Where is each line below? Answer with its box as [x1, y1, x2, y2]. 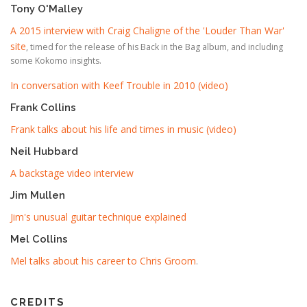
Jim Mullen [10, 188, 65, 201]
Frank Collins [10, 101, 76, 113]
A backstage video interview [10, 166, 134, 180]
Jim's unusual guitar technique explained [10, 210, 186, 223]
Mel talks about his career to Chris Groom [10, 254, 196, 267]
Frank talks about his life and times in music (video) [10, 122, 236, 136]
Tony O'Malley [10, 3, 83, 15]
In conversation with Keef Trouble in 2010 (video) [10, 78, 228, 92]
